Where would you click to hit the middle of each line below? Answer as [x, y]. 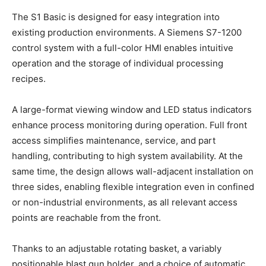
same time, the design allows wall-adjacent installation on [133, 172]
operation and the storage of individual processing [118, 64]
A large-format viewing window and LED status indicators [132, 110]
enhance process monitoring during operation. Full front [129, 125]
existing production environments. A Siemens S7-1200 [127, 33]
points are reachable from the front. [86, 218]
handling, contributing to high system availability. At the [127, 156]
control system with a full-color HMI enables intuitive [123, 48]
